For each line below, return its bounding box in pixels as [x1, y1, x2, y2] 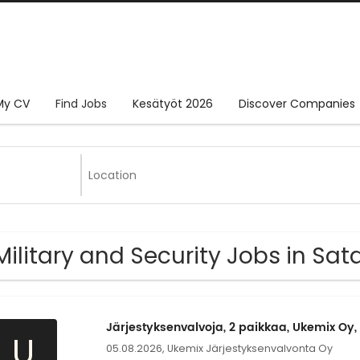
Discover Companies [239, 96, 355, 112]
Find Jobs [55, 96, 107, 112]
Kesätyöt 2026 [133, 96, 213, 112]
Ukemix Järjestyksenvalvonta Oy [166, 342, 333, 356]
